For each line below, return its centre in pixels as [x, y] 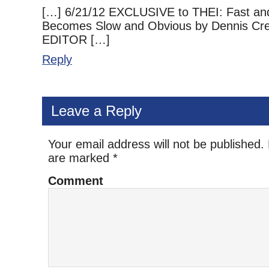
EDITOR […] [76, 40]
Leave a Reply [96, 111]
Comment [76, 181]
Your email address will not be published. [156, 144]
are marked [80, 158]
